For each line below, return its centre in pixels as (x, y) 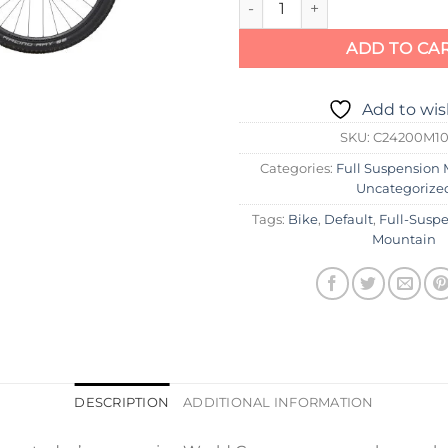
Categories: (297, 168)
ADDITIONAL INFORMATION (278, 403)
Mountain (404, 239)
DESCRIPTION (122, 403)
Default (348, 219)
